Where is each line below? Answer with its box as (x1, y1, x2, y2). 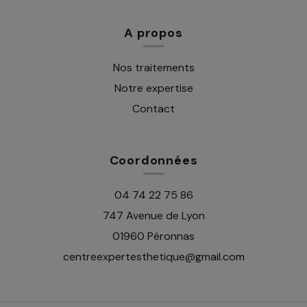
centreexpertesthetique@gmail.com (62, 249, 245, 265)
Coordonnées (109, 152, 198, 169)
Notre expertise (114, 81, 193, 96)
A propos (124, 25, 183, 42)
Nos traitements (112, 60, 195, 75)
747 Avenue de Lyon (102, 208, 205, 223)
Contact (132, 101, 175, 116)
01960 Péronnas (112, 229, 195, 244)
